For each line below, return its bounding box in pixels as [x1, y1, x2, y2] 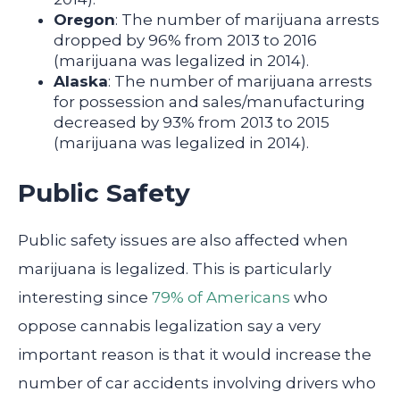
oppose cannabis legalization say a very [18, 317, 321, 336]
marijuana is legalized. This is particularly [18, 260, 331, 279]
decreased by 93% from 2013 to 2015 [54, 112, 329, 131]
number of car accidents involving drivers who [18, 374, 376, 393]
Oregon [54, 10, 115, 29]
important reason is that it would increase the [18, 346, 371, 364]
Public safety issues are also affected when [18, 231, 348, 250]
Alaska [54, 71, 108, 90]
